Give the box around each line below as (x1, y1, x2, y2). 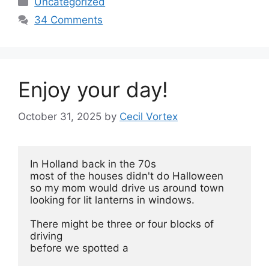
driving (30, 229, 62, 242)
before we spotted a (30, 241, 131, 254)
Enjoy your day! (18, 77, 168, 103)
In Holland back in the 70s (30, 157, 156, 170)
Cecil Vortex (119, 110, 178, 122)
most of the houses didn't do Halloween (30, 169, 226, 182)
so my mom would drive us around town (30, 181, 224, 194)
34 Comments (34, 14, 103, 26)
